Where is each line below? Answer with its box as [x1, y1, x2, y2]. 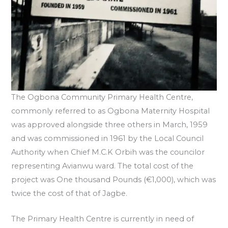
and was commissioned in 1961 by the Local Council [11, 133, 204, 143]
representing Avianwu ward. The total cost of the [11, 161, 194, 170]
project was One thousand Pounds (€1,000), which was [11, 175, 216, 184]
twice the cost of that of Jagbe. [11, 188, 128, 198]
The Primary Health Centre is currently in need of [11, 214, 194, 224]
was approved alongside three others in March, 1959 [11, 120, 208, 129]
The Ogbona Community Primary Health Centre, [11, 92, 193, 102]
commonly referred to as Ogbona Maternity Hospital [11, 106, 210, 116]
